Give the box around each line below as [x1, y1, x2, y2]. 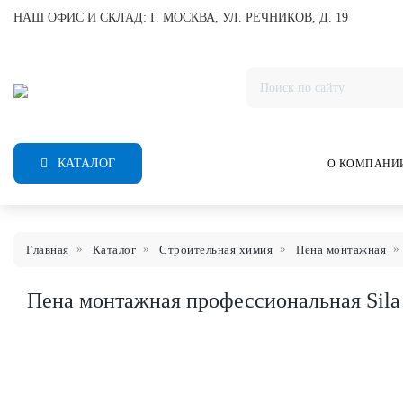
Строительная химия [159, 243, 273, 256]
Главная [26, 243, 69, 256]
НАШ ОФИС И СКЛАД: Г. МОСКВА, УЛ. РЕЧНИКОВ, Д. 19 [13, 11, 348, 24]
